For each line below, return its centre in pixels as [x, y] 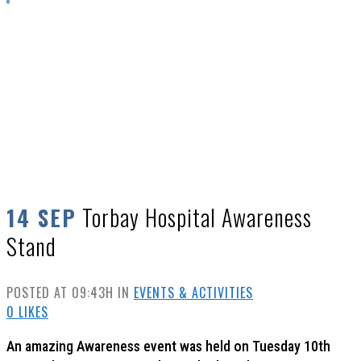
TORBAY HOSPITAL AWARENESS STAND [131, 47]
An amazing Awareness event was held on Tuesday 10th [168, 346]
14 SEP [41, 218]
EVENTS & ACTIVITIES [193, 293]
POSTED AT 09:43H [60, 293]
